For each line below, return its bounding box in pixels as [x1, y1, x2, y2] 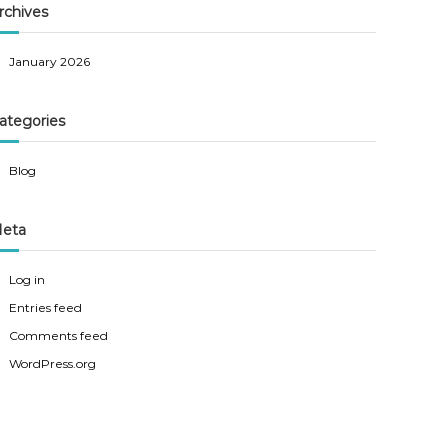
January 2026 [9, 54, 91, 69]
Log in [9, 272, 46, 287]
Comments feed [9, 328, 109, 343]
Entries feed [9, 300, 83, 315]
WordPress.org [9, 356, 97, 371]
